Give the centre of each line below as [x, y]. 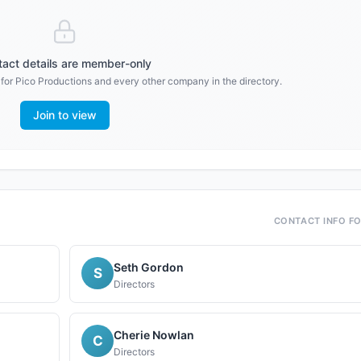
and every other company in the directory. [187, 81]
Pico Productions [54, 81]
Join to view [64, 115]
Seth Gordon [149, 267]
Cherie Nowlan [154, 335]
